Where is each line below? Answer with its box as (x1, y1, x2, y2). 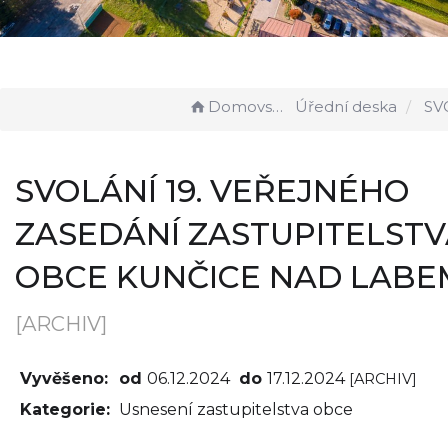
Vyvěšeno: (20, 369, 108, 389)
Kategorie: (20, 400, 110, 420)
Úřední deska (295, 97, 397, 116)
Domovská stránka (208, 97, 272, 116)
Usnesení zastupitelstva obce (119, 400, 353, 420)
